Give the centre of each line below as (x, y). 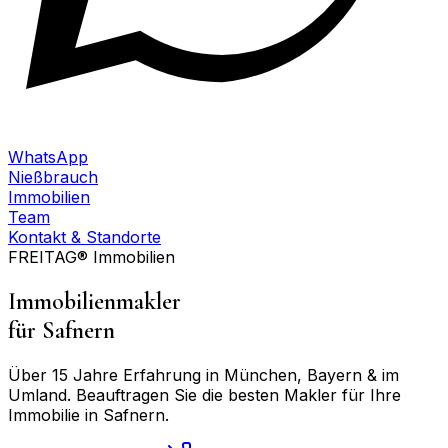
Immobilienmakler (94, 301)
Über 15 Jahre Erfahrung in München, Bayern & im (203, 374)
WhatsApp (48, 157)
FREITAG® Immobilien (91, 257)
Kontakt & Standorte (84, 237)
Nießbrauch (53, 177)
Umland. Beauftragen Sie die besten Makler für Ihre (204, 394)
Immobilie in (55, 414)
